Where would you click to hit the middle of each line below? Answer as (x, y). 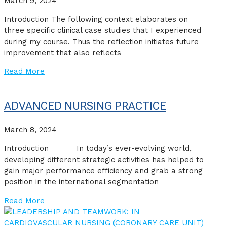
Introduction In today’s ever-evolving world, (98, 149)
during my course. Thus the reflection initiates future (101, 42)
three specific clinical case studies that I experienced (103, 31)
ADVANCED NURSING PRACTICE (85, 106)
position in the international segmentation (81, 182)
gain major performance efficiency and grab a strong (103, 171)
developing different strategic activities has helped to (104, 160)
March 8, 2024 (30, 130)
